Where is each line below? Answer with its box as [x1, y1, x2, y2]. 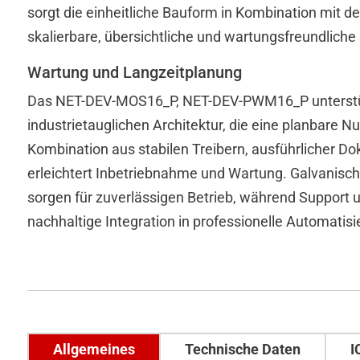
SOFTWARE [145, 178, 206, 192]
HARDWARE [145, 200, 207, 214]
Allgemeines [52, 340, 135, 358]
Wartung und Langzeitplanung [27, 63, 242, 83]
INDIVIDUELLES [145, 157, 229, 170]
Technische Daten [184, 340, 301, 358]
